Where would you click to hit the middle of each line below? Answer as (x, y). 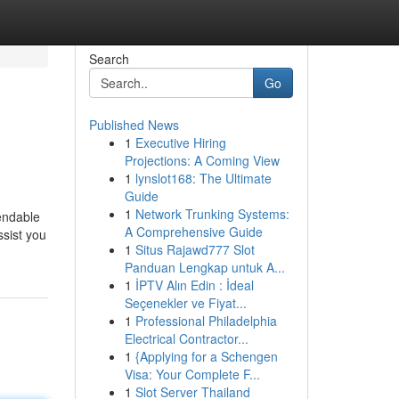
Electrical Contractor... (186, 338)
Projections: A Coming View (202, 160)
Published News (134, 125)
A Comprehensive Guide (193, 232)
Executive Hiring (180, 142)
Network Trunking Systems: (212, 214)
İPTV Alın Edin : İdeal (194, 285)
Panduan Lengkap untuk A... (204, 267)
